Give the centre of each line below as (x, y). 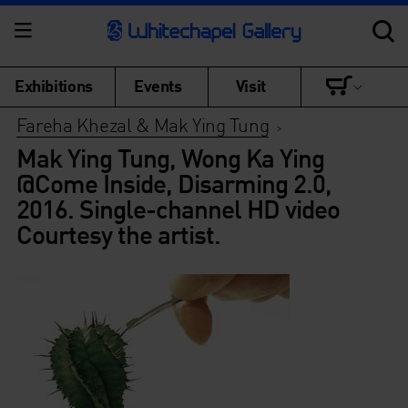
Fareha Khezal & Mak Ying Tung (143, 124)
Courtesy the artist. (118, 234)
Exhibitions (54, 85)
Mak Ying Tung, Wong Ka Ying (170, 158)
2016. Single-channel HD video (178, 209)
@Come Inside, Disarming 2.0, (173, 183)
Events (158, 85)
